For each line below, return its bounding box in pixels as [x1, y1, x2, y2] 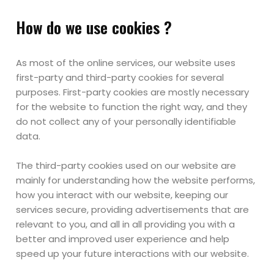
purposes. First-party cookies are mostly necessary [16, 86, 250, 98]
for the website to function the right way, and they [16, 100, 248, 113]
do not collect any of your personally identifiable [16, 115, 237, 128]
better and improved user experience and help [16, 232, 230, 245]
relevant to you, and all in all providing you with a [16, 218, 235, 231]
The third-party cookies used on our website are [16, 159, 237, 172]
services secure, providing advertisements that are [16, 203, 250, 216]
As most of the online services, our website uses [16, 56, 236, 69]
